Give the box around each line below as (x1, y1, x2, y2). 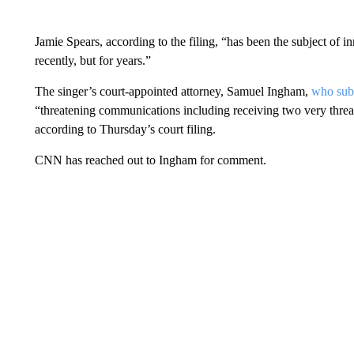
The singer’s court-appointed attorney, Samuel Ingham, (34, 84, 311, 98)
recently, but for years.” (34, 53, 151, 67)
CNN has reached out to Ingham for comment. (34, 153, 266, 167)
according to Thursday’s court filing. (34, 122, 216, 136)
